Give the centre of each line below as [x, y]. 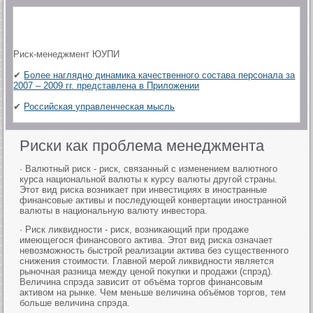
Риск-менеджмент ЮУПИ [67, 54]
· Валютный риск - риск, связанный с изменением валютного [149, 169]
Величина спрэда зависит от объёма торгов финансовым [141, 282]
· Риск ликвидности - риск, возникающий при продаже [134, 230]
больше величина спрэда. [75, 303]
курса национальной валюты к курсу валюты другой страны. [149, 179]
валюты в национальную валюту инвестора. [114, 211]
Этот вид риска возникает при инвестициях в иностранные [144, 190]
